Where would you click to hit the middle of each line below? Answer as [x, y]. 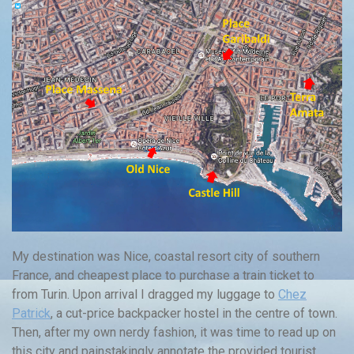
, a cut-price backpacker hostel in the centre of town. [194, 314]
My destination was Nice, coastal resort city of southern [166, 257]
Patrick [31, 314]
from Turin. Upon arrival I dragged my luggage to [145, 295]
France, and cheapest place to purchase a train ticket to [163, 276]
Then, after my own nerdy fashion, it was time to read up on [174, 333]
